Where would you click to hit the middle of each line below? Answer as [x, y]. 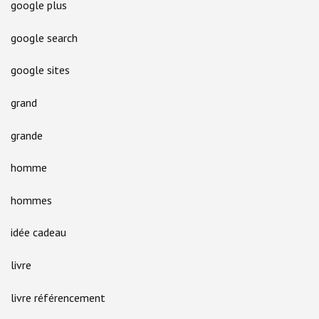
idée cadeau [38, 232]
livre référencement [58, 297]
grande [27, 135]
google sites [40, 70]
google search [44, 37]
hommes [31, 200]
